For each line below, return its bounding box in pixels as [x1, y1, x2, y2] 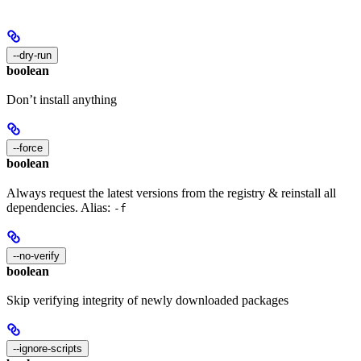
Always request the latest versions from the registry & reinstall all [6, 185, 336, 200]
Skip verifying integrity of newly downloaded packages [6, 293, 288, 307]
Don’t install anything [6, 93, 117, 107]
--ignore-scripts [13, 342, 82, 355]
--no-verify [13, 249, 60, 262]
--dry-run [13, 49, 52, 62]
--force [13, 142, 43, 155]
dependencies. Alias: [6, 200, 114, 214]
